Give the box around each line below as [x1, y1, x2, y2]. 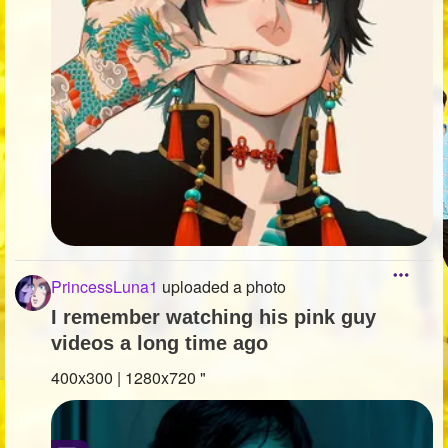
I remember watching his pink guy [51, 305, 376, 328]
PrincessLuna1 [51, 274, 158, 298]
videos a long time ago [51, 331, 268, 354]
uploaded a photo [158, 274, 286, 298]
